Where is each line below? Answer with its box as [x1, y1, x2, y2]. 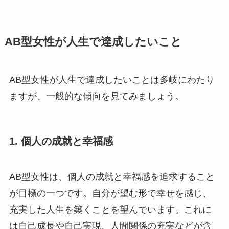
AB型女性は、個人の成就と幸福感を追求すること [9, 171, 215, 182]
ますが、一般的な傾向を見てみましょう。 [9, 91, 184, 102]
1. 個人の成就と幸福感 [9, 135, 113, 147]
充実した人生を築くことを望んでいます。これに [9, 204, 212, 215]
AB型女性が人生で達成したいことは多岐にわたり [9, 75, 215, 85]
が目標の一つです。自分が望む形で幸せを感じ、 [9, 188, 212, 198]
